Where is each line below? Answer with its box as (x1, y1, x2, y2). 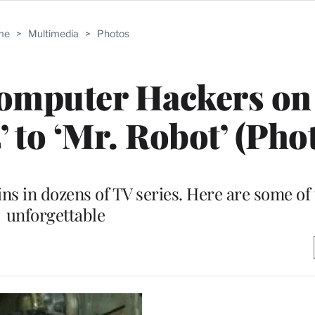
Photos (96, 27, 129, 39)
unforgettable (6, 202, 105, 226)
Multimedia (27, 27, 79, 39)
